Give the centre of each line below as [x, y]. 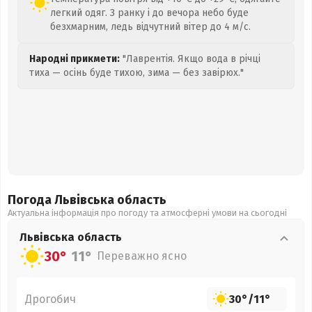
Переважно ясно [142, 256]
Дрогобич [50, 299]
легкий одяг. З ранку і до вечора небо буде [149, 13]
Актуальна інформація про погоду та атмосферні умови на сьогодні [147, 213]
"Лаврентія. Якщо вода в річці [190, 59]
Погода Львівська [62, 200]
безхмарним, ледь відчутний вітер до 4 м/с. [150, 27]
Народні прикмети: [75, 59]
